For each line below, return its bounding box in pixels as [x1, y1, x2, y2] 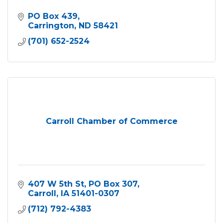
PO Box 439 [28, 11, 78, 21]
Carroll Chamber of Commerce [45, 116, 178, 126]
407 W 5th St [28, 179, 84, 189]
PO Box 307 [89, 179, 137, 189]
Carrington [28, 20, 74, 30]
